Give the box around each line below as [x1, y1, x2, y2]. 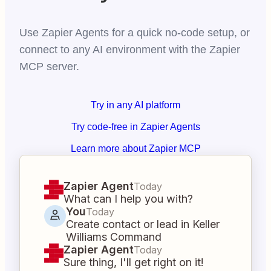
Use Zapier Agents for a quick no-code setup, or [19, 27, 250, 39]
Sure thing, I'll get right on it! [64, 256, 204, 269]
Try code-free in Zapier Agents [71, 122, 200, 132]
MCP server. [19, 60, 79, 73]
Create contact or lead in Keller [66, 218, 220, 231]
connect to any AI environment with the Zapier [19, 44, 240, 56]
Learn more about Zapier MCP [70, 143, 201, 154]
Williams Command [66, 230, 162, 244]
